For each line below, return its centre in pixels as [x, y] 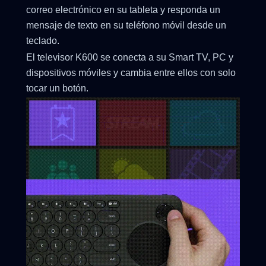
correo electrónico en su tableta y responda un [123, 10]
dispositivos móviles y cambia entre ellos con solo [131, 73]
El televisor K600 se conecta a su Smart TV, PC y [130, 58]
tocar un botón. [57, 88]
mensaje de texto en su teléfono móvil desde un [126, 26]
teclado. [43, 41]
